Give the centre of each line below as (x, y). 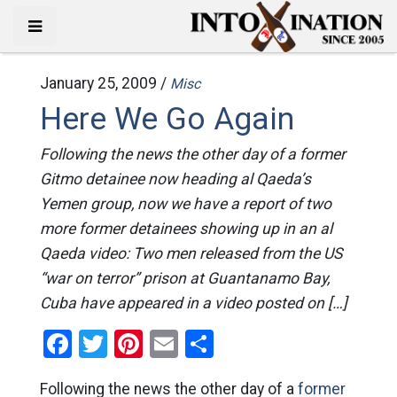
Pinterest (198, 344)
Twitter (150, 344)
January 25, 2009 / (105, 83)
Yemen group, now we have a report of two (185, 204)
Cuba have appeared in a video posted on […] (193, 303)
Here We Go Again (167, 119)
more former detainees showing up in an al (186, 229)
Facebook (130, 344)
